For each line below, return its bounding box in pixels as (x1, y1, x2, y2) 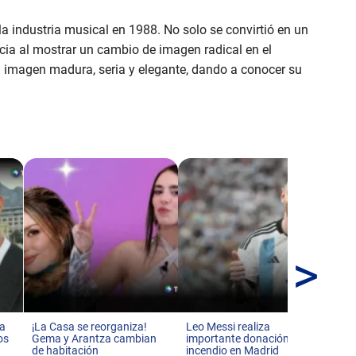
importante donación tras (186, 331, 312, 346)
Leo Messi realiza (186, 319, 271, 334)
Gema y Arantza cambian (31, 331, 157, 346)
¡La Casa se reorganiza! (31, 319, 147, 334)
